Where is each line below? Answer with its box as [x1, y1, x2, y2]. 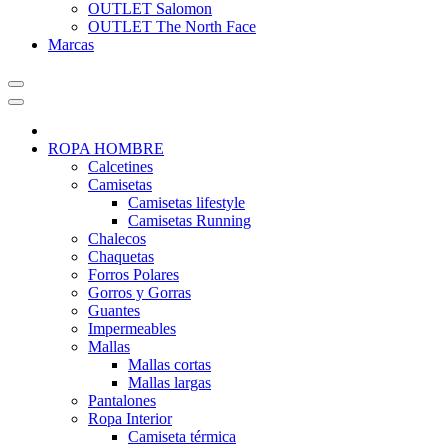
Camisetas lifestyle [128, 194, 245, 211]
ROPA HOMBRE [48, 140, 164, 157]
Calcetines [88, 158, 153, 175]
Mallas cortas [128, 356, 211, 373]
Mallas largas [128, 374, 211, 391]
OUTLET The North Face [88, 18, 256, 35]
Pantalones [88, 392, 156, 409]
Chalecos [88, 230, 146, 247]
